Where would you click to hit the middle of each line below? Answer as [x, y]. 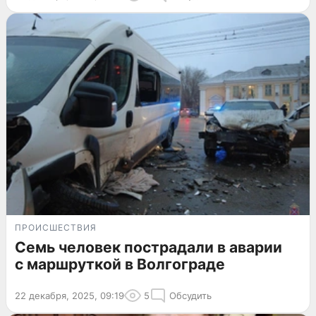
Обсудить [190, 296]
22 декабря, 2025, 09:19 [69, 296]
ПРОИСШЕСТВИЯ [56, 228]
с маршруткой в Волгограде [120, 265]
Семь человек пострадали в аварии [148, 248]
